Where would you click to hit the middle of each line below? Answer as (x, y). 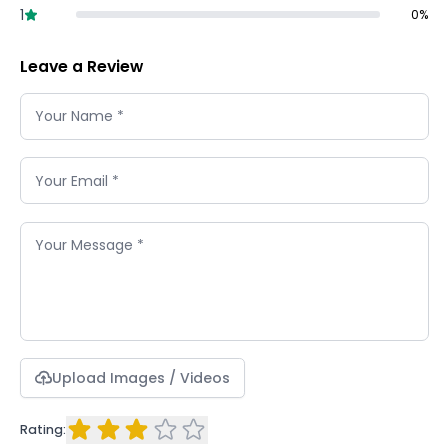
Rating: (42, 430)
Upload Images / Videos (141, 378)
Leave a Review (81, 66)
